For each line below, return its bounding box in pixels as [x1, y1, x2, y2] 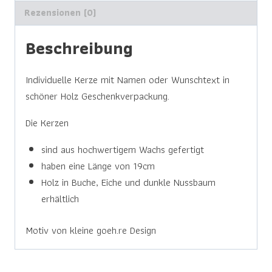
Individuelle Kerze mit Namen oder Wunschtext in [25, 70, 229, 88]
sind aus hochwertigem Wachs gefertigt [41, 140, 204, 158]
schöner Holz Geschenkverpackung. [25, 87, 169, 104]
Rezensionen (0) [24, 5, 97, 21]
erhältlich [41, 189, 79, 207]
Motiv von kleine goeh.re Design [25, 222, 156, 239]
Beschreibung [25, 34, 133, 62]
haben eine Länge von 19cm [41, 157, 155, 174]
